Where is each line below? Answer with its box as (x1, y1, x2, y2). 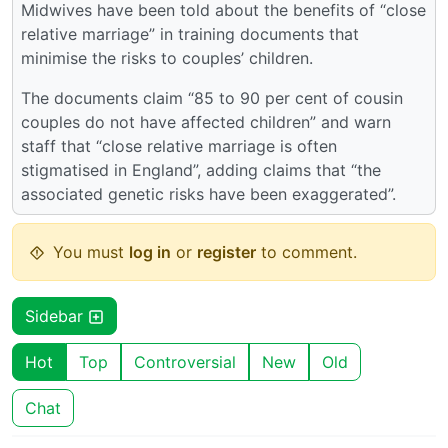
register (197, 241, 256, 262)
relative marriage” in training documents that (21, 23, 359, 44)
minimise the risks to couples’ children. (21, 47, 313, 68)
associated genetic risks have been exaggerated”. (21, 183, 396, 204)
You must (53, 241, 129, 262)
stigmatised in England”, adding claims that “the (21, 159, 381, 180)
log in (129, 241, 171, 262)
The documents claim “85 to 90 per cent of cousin (21, 87, 403, 108)
